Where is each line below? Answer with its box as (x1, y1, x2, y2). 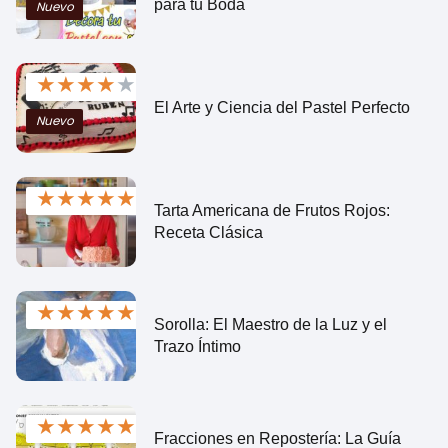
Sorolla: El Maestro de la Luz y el (154, 315, 387, 333)
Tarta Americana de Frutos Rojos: (154, 201, 390, 219)
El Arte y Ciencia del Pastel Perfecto (154, 98, 410, 116)
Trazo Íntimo (154, 337, 241, 355)
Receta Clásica (154, 223, 263, 241)
